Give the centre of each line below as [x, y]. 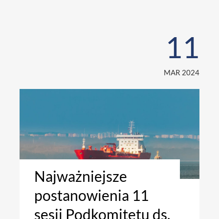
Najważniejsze [81, 176]
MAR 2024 [182, 73]
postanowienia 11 [91, 195]
